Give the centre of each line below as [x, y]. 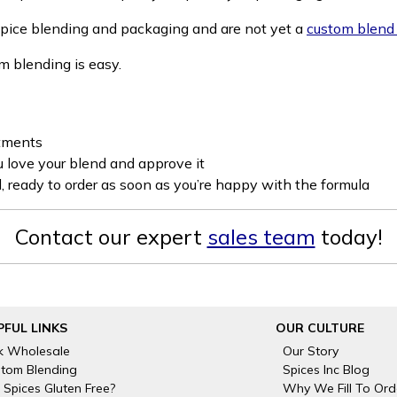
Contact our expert [111, 237]
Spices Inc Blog [326, 370]
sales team [261, 237]
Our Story [310, 351]
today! [349, 237]
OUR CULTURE [319, 328]
